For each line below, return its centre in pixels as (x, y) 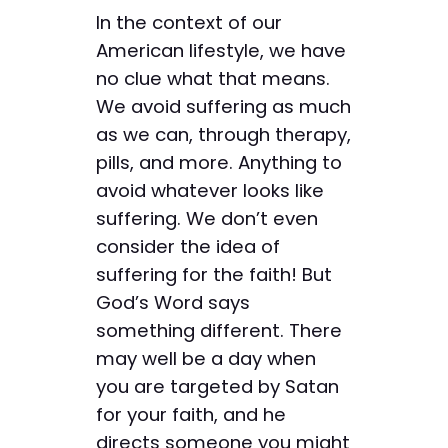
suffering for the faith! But (214, 275)
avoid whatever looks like (210, 191)
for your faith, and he (191, 415)
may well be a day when (206, 359)
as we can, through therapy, (223, 135)
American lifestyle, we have (221, 51)
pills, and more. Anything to (219, 163)
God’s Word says (173, 303)
